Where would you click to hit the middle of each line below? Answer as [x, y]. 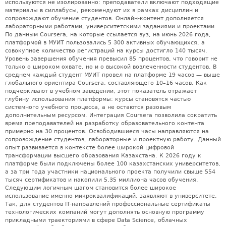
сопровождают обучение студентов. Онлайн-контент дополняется [104, 18]
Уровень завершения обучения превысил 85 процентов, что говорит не [111, 59]
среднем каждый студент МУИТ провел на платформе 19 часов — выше [112, 75]
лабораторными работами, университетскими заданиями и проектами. [111, 26]
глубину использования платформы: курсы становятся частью [98, 99]
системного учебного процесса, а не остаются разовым [88, 107]
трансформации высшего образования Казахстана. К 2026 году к [103, 155]
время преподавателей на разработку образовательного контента [105, 123]
